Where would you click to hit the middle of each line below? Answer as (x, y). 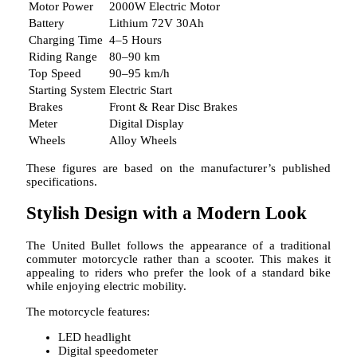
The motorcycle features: (88, 311)
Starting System (67, 90)
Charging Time (66, 39)
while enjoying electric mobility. (106, 286)
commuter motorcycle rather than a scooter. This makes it (178, 259)
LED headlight (94, 337)
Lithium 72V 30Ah (157, 23)
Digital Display (147, 123)
